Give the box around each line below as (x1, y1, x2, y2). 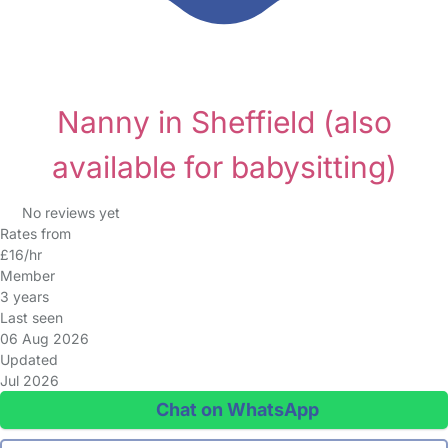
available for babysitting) (51, 149, 397, 185)
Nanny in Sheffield (56, 104, 323, 140)
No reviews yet (21, 204, 120, 221)
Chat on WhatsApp (151, 399, 319, 420)
